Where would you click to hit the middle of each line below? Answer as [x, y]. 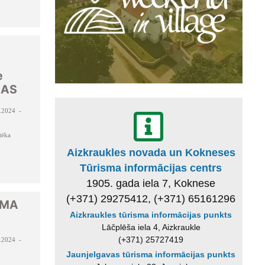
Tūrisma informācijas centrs [151, 168]
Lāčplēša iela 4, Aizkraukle [151, 227]
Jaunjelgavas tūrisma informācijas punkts [151, 255]
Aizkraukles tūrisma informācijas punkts [151, 214]
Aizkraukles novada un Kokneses [151, 152]
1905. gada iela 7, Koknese [151, 183]
